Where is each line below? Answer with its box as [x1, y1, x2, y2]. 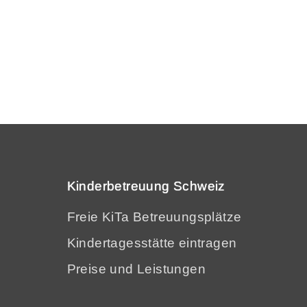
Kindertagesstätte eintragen [66, 236, 237, 250]
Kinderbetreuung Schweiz [66, 179, 225, 193]
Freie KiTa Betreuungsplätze [66, 210, 242, 224]
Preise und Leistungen [66, 262, 206, 276]
